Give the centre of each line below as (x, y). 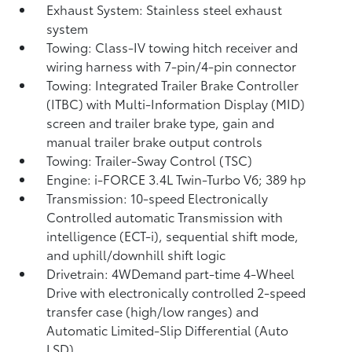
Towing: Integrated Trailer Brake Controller (173, 84)
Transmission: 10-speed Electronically (158, 198)
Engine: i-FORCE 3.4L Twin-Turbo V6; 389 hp (176, 179)
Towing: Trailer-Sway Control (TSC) (150, 160)
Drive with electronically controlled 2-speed (176, 292)
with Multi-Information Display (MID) (196, 103)
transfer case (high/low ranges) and (153, 311)
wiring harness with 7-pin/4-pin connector (172, 66)
